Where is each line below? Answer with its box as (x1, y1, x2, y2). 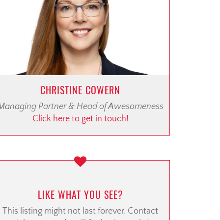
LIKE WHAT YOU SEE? (37, 188, 123, 202)
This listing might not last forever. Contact (2, 206, 158, 217)
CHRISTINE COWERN (40, 83, 120, 97)
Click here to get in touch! (32, 114, 129, 124)
